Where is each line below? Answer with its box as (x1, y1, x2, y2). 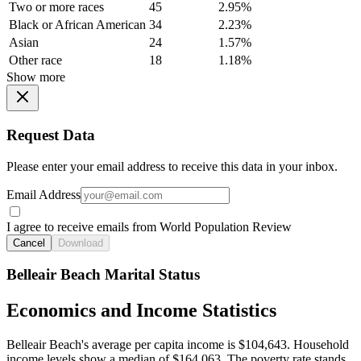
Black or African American (9, 18, 146, 32)
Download (58, 236, 103, 249)
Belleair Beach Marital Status (6, 266, 200, 284)
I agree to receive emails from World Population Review (6, 219, 292, 234)
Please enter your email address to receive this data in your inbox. (6, 159, 338, 173)
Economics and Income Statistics (6, 300, 276, 322)
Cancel (13, 236, 45, 249)
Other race (9, 53, 62, 68)
